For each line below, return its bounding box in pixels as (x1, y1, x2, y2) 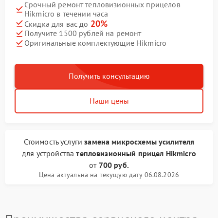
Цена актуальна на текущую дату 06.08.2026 (38, 170, 180, 179)
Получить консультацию (68, 71, 150, 81)
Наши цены (89, 95, 129, 106)
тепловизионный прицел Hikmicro (76, 148, 196, 158)
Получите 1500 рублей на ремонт (24, 28, 142, 38)
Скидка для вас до (24, 18, 91, 29)
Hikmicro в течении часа (24, 8, 109, 18)
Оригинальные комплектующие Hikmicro (24, 38, 167, 48)
